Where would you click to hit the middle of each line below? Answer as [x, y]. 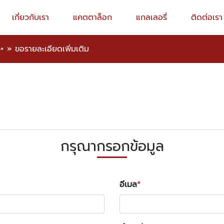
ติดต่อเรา [206, 17]
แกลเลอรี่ [151, 17]
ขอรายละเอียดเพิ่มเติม [52, 49]
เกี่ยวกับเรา [30, 17]
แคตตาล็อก [92, 17]
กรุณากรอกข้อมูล [112, 146]
